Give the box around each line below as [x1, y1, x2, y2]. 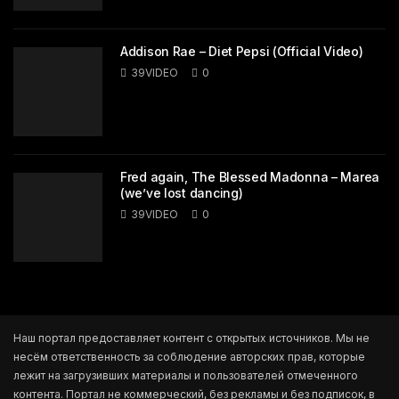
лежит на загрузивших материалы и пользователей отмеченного [13, 369, 358, 383]
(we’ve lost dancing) [120, 185, 243, 201]
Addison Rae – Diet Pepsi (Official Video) [120, 44, 363, 60]
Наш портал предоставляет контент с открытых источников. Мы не [13, 331, 370, 346]
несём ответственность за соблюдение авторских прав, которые [13, 350, 365, 364]
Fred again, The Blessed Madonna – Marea [120, 169, 380, 185]
